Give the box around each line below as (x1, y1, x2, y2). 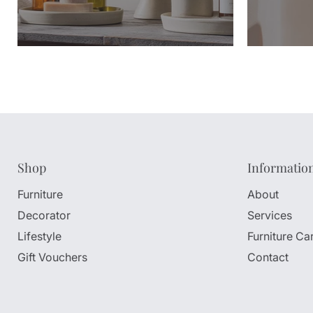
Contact (247, 250, 289, 264)
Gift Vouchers (17, 250, 87, 264)
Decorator (17, 208, 71, 222)
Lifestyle (17, 229, 61, 243)
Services (247, 208, 292, 222)
